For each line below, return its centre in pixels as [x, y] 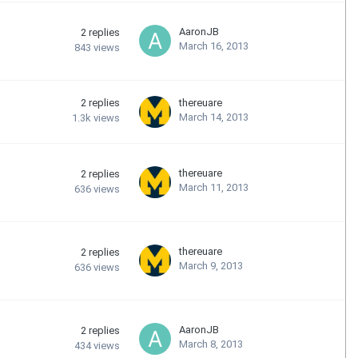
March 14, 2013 [214, 117]
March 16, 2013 [214, 46]
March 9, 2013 [211, 265]
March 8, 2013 [211, 344]
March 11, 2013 [214, 187]
